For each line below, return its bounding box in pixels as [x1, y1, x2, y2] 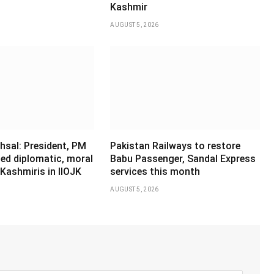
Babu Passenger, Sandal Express [110, 153, 256, 165]
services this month [110, 166, 201, 178]
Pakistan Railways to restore [110, 140, 241, 152]
